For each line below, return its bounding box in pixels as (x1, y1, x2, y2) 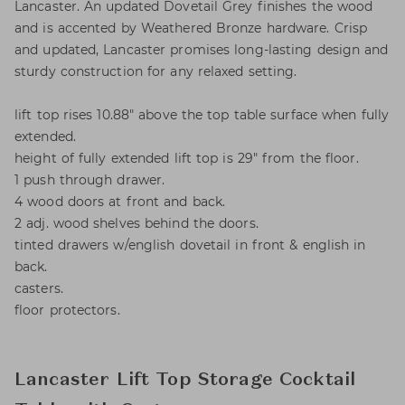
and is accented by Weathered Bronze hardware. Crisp (14, 20, 368, 36)
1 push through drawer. (14, 172, 165, 188)
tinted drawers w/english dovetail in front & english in (14, 237, 366, 253)
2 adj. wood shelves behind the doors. (14, 215, 259, 231)
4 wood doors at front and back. (14, 193, 226, 210)
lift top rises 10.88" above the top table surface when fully (14, 107, 390, 123)
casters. (14, 280, 63, 297)
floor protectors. (14, 302, 120, 318)
